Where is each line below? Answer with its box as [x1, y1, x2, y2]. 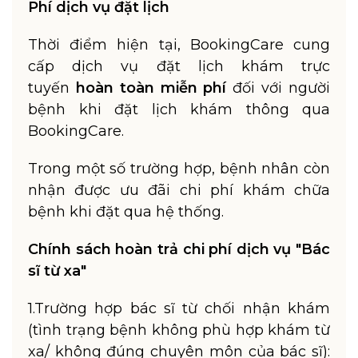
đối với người [226, 79, 331, 97]
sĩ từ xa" [28, 262, 86, 280]
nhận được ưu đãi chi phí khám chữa [28, 181, 330, 199]
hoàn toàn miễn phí [75, 79, 227, 97]
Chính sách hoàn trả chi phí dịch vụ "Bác [28, 241, 330, 258]
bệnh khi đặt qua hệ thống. [28, 203, 224, 221]
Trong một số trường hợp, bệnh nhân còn [28, 160, 330, 177]
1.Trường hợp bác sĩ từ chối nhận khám [28, 300, 330, 317]
